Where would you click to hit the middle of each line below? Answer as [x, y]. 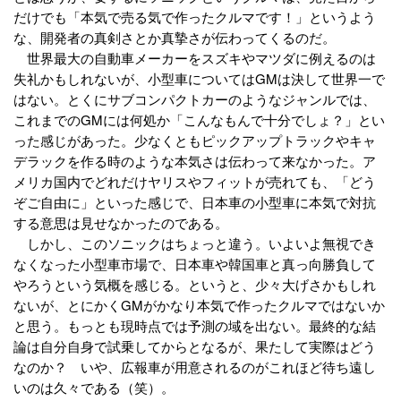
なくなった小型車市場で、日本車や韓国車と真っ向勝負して [195, 264]
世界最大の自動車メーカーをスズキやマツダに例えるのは [195, 58]
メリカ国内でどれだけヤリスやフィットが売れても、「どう [195, 181]
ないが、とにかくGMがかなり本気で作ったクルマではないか [199, 305]
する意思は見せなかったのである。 [121, 222]
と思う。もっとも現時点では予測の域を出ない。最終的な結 [195, 325]
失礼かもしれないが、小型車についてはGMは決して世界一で [199, 78]
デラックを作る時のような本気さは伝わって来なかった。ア [195, 161]
